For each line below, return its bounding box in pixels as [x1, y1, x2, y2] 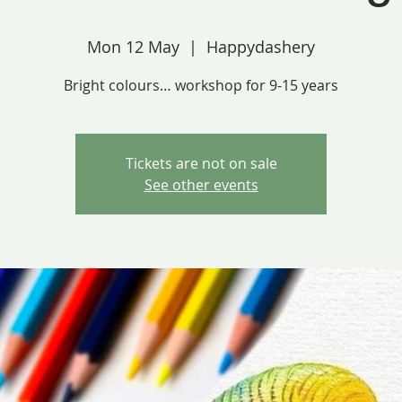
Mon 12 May [87, 35, 179, 57]
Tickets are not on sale [125, 153, 277, 173]
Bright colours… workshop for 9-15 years [64, 74, 338, 95]
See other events [144, 174, 258, 195]
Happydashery [206, 35, 315, 57]
